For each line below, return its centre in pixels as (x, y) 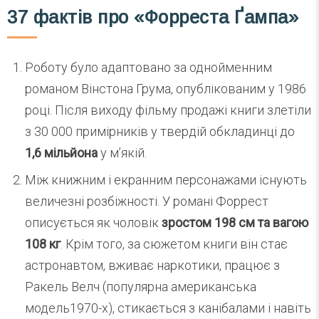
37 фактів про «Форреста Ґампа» (153, 17)
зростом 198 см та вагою (235, 222)
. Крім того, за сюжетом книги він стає (174, 244)
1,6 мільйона (61, 152)
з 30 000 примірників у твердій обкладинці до (160, 131)
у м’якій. (122, 152)
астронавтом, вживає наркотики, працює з (152, 265)
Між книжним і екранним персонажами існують (166, 179)
